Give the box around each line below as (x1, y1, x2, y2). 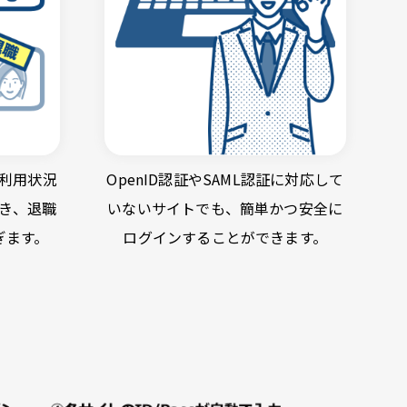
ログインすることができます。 (123, 226, 328, 249)
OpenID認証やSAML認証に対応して (106, 168, 344, 191)
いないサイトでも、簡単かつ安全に (107, 197, 343, 220)
